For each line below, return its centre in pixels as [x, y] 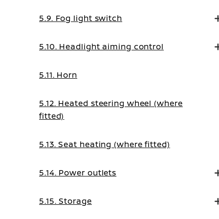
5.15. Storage [66, 201]
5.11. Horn [58, 75]
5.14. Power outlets [78, 173]
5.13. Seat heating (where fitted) [105, 144]
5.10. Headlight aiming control [101, 46]
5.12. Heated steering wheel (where [111, 103]
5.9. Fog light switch [81, 18]
